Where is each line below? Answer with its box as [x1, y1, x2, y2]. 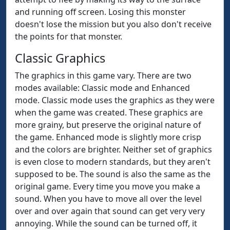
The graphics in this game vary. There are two [15, 70, 191, 81]
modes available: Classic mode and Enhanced [15, 82, 190, 93]
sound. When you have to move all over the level [15, 193, 202, 204]
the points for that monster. [15, 31, 122, 42]
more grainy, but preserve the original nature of [15, 119, 201, 130]
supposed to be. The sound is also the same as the [15, 168, 210, 180]
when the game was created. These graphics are [15, 107, 203, 118]
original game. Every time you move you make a [15, 181, 200, 192]
